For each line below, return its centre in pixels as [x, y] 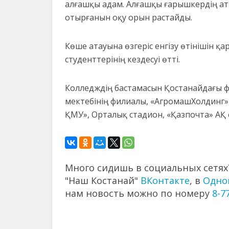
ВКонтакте [165, 180]
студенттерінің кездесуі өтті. [122, 59]
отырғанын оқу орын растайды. [129, 17]
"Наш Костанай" [103, 180]
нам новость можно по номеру [139, 193]
